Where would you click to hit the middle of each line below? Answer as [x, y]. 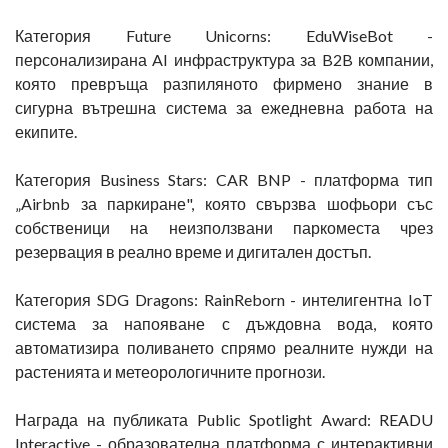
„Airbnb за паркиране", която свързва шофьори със [224, 203]
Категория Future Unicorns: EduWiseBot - [224, 35]
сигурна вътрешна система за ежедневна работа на [224, 107]
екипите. [46, 131]
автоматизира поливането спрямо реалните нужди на [224, 347]
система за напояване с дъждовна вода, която [224, 323]
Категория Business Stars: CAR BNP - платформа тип [224, 179]
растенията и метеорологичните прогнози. [170, 371]
